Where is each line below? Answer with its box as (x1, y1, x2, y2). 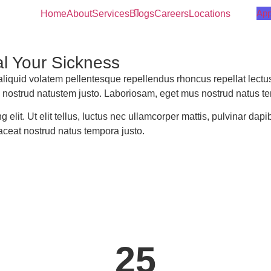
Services (91, 8, 129, 19)
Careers (154, 8, 189, 19)
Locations (188, 8, 230, 19)
